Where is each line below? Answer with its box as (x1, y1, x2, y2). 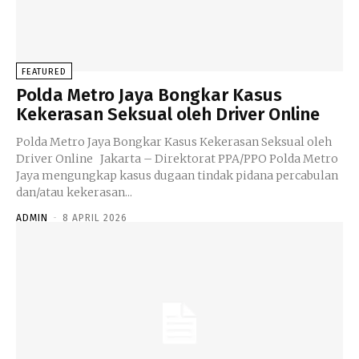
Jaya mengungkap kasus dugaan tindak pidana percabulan (16, 168, 338, 184)
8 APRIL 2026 (63, 212, 127, 224)
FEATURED (22, 67, 67, 78)
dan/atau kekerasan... (16, 185, 132, 200)
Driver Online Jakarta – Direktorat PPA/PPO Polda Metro (16, 151, 100, 167)
